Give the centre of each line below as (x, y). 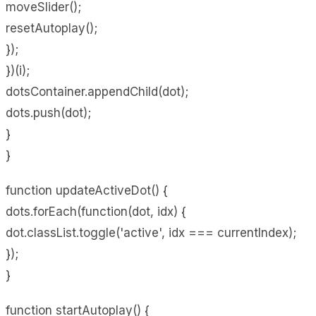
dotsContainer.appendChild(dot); (97, 91)
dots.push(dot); (48, 113)
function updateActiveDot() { (87, 190)
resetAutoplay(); (51, 28)
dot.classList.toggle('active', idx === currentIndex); (151, 232)
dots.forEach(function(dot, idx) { (96, 211)
